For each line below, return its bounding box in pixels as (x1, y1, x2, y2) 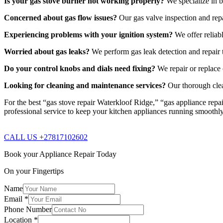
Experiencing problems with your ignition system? (4, 30, 173, 39)
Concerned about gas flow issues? (4, 13, 117, 22)
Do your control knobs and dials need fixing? (4, 64, 155, 73)
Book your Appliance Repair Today (4, 149, 116, 158)
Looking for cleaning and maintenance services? (4, 81, 166, 90)
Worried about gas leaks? (4, 47, 90, 56)
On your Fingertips (4, 166, 64, 175)
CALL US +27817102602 (4, 132, 88, 141)
